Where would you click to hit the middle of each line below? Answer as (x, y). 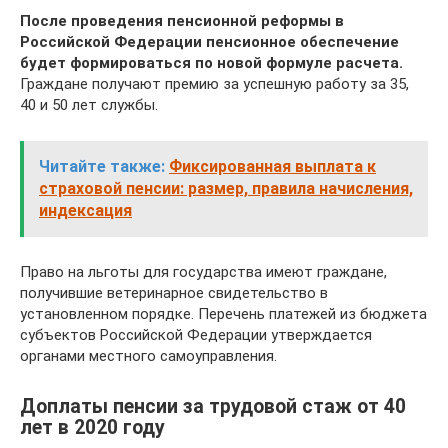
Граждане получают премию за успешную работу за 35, (214, 83)
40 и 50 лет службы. (89, 104)
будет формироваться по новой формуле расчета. (211, 62)
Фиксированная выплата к (272, 166)
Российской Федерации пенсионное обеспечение (209, 41)
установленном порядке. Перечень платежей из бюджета (223, 313)
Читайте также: (102, 166)
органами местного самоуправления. (148, 355)
